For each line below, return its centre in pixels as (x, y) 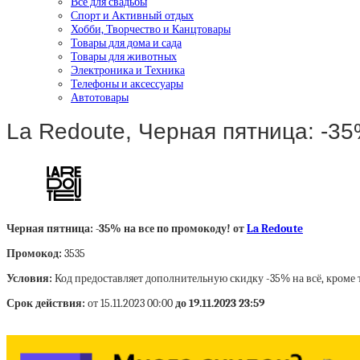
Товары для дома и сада (126, 43)
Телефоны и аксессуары (127, 84)
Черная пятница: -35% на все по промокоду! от (127, 229)
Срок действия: (47, 303)
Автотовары (100, 97)
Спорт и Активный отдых (132, 15)
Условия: (31, 278)
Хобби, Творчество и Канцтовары (151, 29)
